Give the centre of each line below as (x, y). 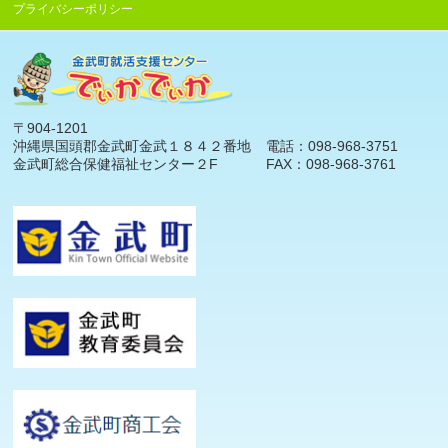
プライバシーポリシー (73, 9)
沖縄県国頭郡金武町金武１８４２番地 (132, 145)
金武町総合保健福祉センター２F (116, 163)
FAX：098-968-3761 (331, 163)
